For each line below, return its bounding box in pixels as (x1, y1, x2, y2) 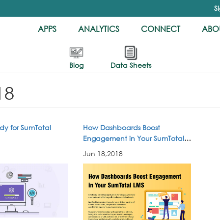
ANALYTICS (78, 24, 119, 34)
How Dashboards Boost (83, 123, 160, 132)
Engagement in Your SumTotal (83, 134, 184, 143)
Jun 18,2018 (83, 149, 123, 158)
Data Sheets (110, 60, 151, 70)
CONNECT (141, 24, 180, 34)
